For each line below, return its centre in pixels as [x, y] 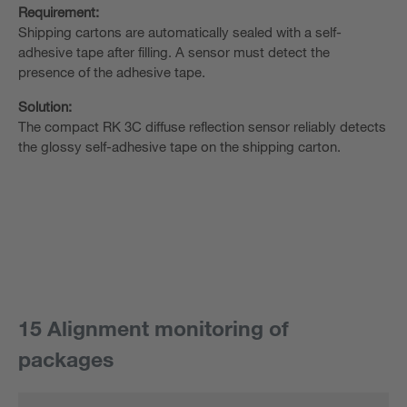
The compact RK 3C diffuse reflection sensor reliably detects [202, 126]
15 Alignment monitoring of [154, 328]
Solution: [45, 106]
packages [66, 358]
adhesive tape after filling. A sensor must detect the [174, 51]
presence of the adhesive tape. [112, 71]
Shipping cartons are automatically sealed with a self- [180, 31]
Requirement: [59, 11]
